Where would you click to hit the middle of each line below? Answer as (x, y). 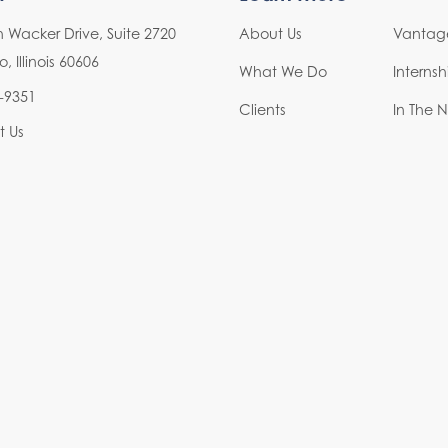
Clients (262, 109)
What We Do (283, 71)
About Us (270, 33)
